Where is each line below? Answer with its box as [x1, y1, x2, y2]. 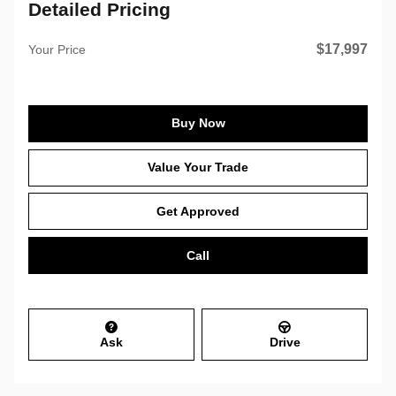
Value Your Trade [148, 159, 248, 174]
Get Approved [156, 203, 240, 218]
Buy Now [171, 116, 225, 131]
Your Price [28, 42, 86, 57]
